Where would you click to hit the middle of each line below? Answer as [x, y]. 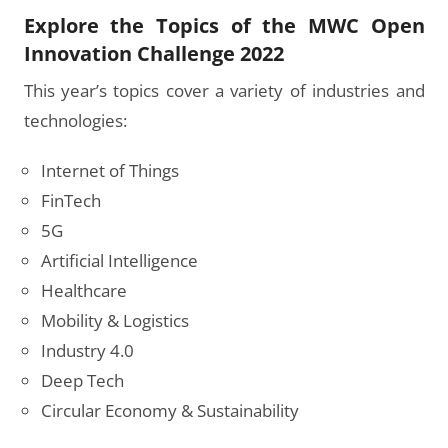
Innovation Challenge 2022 [153, 53]
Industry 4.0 [88, 350]
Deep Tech [83, 380]
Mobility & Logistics [115, 320]
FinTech [71, 200]
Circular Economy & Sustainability [170, 410]
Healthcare [84, 290]
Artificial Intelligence [120, 260]
